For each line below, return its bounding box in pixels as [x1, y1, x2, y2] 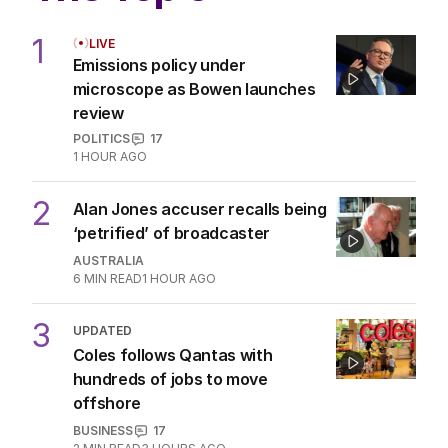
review [72, 103, 124, 124]
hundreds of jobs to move [72, 369, 268, 390]
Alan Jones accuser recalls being [72, 199, 327, 220]
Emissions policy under [72, 55, 246, 76]
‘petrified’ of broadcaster [72, 223, 271, 244]
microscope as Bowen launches [72, 79, 316, 100]
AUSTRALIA [72, 253, 144, 269]
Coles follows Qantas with [72, 345, 273, 366]
